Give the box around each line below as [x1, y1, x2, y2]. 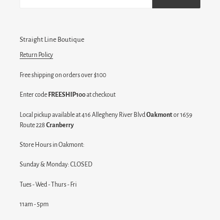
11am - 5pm [20, 201, 49, 208]
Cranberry [46, 121, 74, 129]
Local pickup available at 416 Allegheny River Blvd [20, 111, 146, 118]
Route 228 [20, 121, 46, 129]
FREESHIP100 [48, 91, 85, 99]
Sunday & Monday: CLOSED [20, 161, 92, 168]
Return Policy [20, 52, 53, 59]
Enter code [20, 91, 48, 99]
